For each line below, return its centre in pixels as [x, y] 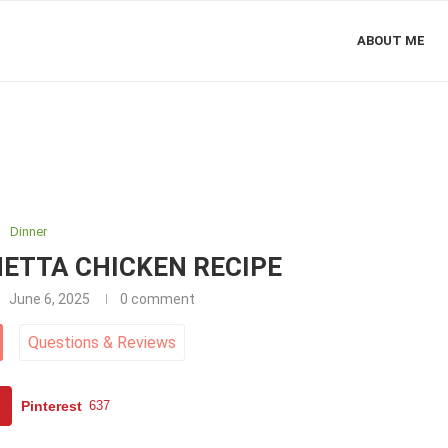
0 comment [157, 299]
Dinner [29, 231]
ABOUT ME [391, 40]
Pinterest [52, 406]
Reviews [144, 342]
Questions [65, 342]
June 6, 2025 [49, 299]
